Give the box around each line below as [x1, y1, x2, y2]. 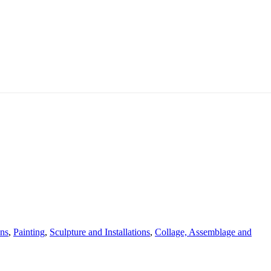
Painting [13, 227, 45, 237]
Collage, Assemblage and [155, 227, 252, 237]
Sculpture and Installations [50, 227, 150, 237]
